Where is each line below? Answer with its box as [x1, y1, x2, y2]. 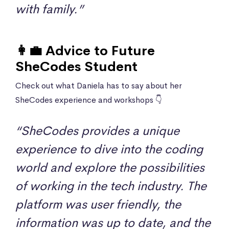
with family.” [15, 1, 83, 17]
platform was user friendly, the [15, 196, 181, 212]
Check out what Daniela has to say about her [15, 80, 182, 91]
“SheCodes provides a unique [15, 123, 179, 139]
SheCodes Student [15, 58, 138, 75]
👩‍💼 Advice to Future [15, 42, 155, 59]
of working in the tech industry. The [15, 178, 207, 194]
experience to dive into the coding [15, 141, 203, 157]
